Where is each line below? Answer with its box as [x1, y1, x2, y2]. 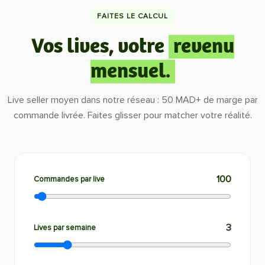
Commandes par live [34, 174, 105, 184]
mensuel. [90, 60, 170, 83]
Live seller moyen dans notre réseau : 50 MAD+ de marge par [7, 94, 258, 106]
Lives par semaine [34, 222, 96, 232]
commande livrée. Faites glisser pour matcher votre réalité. [13, 109, 252, 121]
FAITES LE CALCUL [97, 12, 168, 21]
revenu [173, 35, 234, 59]
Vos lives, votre [31, 35, 164, 59]
